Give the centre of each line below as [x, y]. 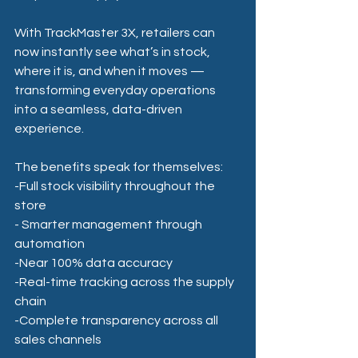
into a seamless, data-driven [99, 109]
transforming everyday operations [116, 90]
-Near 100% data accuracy [93, 263]
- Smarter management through [109, 224]
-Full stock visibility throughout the [116, 186]
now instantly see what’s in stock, [113, 52]
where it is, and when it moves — [111, 71]
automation [51, 243]
